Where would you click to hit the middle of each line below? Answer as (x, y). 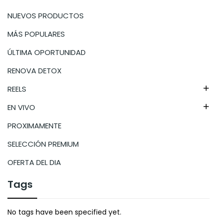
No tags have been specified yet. (64, 212)
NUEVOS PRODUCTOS (46, 15)
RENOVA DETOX (34, 70)
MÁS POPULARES (36, 34)
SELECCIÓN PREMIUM (43, 144)
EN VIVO (21, 107)
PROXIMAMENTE (34, 125)
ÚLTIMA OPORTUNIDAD (47, 52)
